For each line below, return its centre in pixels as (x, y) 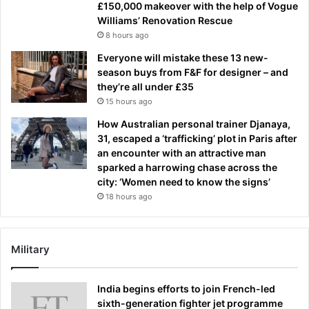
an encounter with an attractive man (182, 152)
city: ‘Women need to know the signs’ (184, 181)
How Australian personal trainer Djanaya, (194, 123)
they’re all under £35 (146, 86)
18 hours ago (129, 196)
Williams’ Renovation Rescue (165, 20)
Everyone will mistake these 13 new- (183, 57)
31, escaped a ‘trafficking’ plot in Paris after (197, 138)
